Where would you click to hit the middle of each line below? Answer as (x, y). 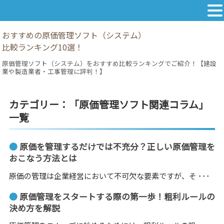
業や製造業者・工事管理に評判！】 (54, 71)
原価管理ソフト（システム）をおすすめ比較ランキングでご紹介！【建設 (109, 63)
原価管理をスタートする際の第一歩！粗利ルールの (117, 196)
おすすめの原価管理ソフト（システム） (74, 35)
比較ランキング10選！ (43, 47)
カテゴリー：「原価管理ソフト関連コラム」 (108, 104)
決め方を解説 (34, 208)
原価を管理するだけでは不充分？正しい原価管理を (117, 147)
